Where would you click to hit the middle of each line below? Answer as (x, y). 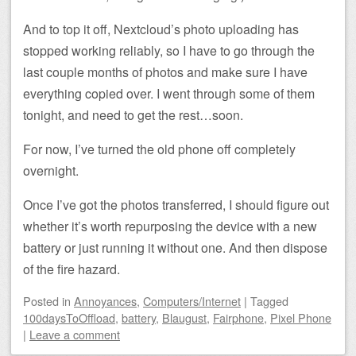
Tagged (269, 301)
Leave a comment (75, 334)
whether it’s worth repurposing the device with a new (170, 226)
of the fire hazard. (72, 269)
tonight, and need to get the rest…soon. (133, 115)
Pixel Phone (301, 317)
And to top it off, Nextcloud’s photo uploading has (161, 29)
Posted (43, 301)
